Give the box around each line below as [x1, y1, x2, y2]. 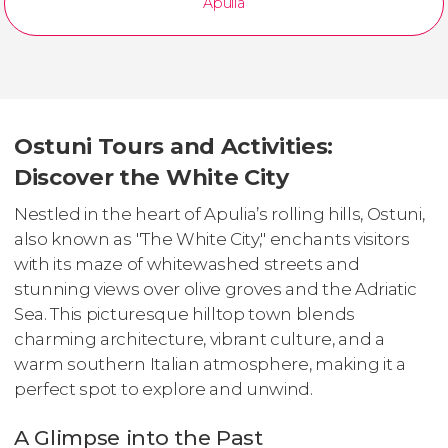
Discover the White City [14, 162, 289, 191]
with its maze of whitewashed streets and [14, 254, 360, 275]
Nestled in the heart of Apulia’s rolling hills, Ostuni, [14, 204, 425, 225]
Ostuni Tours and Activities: [14, 131, 334, 160]
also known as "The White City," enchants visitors [14, 229, 410, 250]
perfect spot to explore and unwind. [14, 379, 313, 400]
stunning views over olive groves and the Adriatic [14, 279, 417, 300]
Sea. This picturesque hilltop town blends [14, 304, 355, 325]
